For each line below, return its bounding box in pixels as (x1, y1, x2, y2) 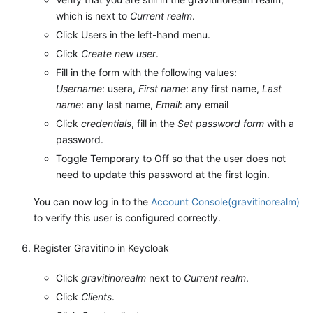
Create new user (81, 48, 156, 60)
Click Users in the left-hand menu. (56, 29, 210, 41)
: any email (180, 99, 228, 111)
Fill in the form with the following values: (56, 66, 237, 79)
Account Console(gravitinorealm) (151, 196, 300, 208)
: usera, (102, 82, 138, 95)
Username (56, 82, 102, 95)
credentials (81, 117, 131, 130)
